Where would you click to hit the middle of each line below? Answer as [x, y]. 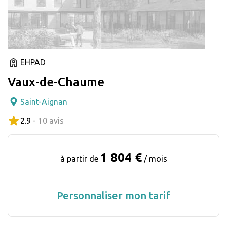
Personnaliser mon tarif [113, 195]
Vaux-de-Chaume [56, 82]
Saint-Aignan [44, 102]
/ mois [155, 158]
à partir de [80, 158]
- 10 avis [48, 120]
